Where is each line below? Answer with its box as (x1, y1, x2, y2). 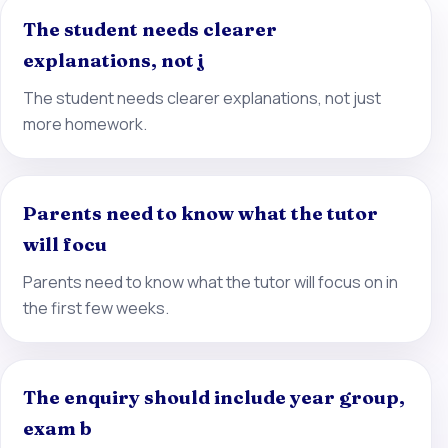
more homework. (22, 112, 147, 135)
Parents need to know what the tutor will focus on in (22, 270, 398, 293)
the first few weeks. (22, 296, 169, 319)
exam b (22, 417, 92, 441)
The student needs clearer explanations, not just (22, 86, 381, 109)
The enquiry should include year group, (22, 386, 405, 410)
